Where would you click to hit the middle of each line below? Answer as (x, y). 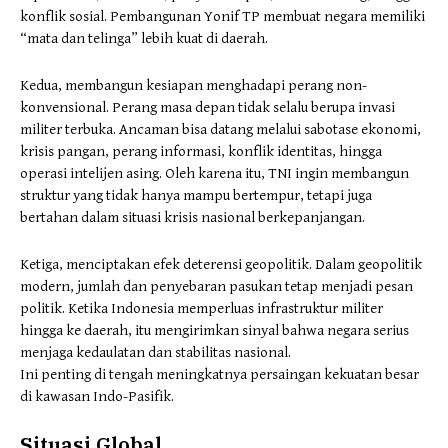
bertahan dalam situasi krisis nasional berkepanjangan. (192, 217)
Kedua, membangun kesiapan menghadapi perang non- (193, 85)
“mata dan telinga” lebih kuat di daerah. (144, 38)
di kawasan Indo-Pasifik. (97, 396)
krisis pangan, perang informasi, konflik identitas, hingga (201, 151)
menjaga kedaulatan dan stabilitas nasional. (155, 352)
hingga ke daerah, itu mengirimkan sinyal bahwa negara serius (214, 330)
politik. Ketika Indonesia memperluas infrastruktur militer (201, 308)
